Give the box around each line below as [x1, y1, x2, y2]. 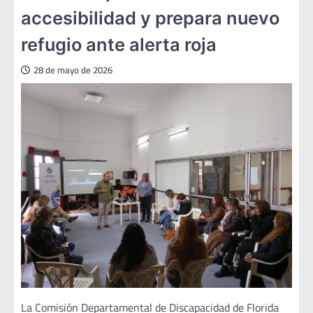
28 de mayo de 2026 [34, 64, 112, 78]
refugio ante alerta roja [21, 34, 217, 56]
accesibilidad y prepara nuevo [21, 7, 279, 29]
